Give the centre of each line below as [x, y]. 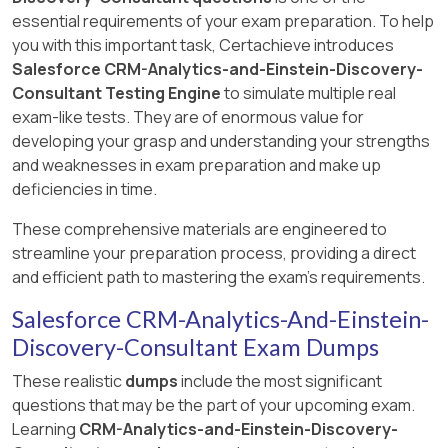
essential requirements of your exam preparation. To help [223, 20]
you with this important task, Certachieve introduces [203, 44]
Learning [45, 428]
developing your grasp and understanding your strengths [221, 140]
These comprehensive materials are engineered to [199, 228]
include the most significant [280, 380]
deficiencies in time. [84, 188]
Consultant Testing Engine [116, 92]
